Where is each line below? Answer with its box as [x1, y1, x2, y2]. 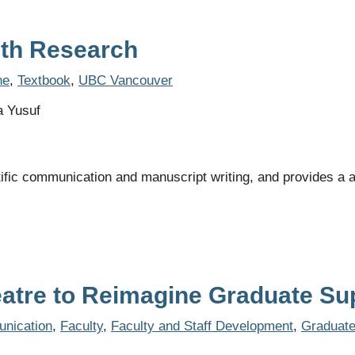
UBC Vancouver [78, 73, 173, 88]
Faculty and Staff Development [111, 319, 293, 334]
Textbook [17, 73, 71, 88]
